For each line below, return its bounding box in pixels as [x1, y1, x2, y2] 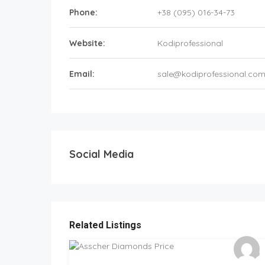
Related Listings [69, 219, 141, 231]
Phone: [69, 7, 98, 18]
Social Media [69, 147, 134, 161]
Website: [69, 38, 105, 49]
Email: [69, 69, 95, 79]
